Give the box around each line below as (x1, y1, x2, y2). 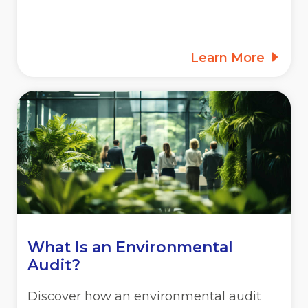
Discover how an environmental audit (27, 288, 261, 304)
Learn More (190, 49, 268, 65)
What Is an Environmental (27, 237, 233, 256)
